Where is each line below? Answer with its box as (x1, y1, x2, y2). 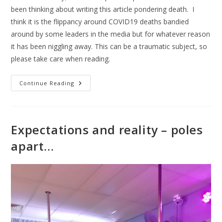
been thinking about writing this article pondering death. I (11, 4, 195, 14)
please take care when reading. (11, 54, 111, 64)
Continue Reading (19, 79, 75, 87)
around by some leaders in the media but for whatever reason (11, 29, 211, 39)
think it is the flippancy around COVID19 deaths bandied (11, 17, 189, 27)
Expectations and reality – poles (11, 121, 203, 138)
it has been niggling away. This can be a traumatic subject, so (11, 42, 208, 52)
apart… (11, 138, 55, 155)
